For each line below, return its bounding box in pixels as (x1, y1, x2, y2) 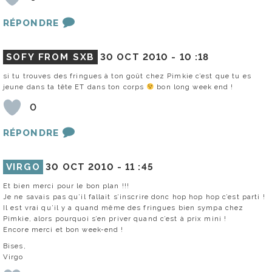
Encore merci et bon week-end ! (3, 225, 124, 234)
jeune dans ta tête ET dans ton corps (3, 82, 147, 91)
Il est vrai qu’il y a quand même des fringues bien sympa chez (3, 203, 244, 212)
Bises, (3, 241, 26, 250)
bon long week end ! (154, 82, 234, 91)
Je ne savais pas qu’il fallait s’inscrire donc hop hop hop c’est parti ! (3, 192, 265, 201)
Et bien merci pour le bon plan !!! (3, 181, 130, 190)
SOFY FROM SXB (5, 51, 95, 63)
